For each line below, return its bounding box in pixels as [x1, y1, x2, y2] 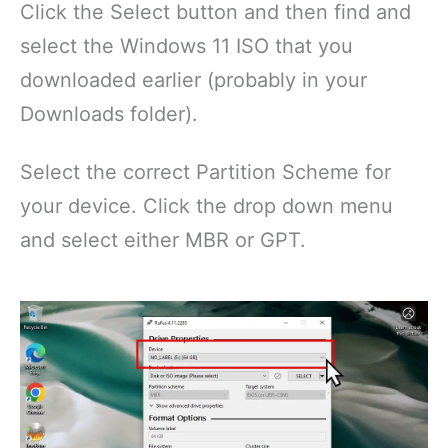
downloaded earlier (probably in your [20, 68, 367, 93]
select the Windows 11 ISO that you [20, 34, 353, 59]
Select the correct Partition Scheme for [20, 160, 391, 185]
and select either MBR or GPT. [20, 228, 306, 253]
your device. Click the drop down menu [20, 194, 393, 219]
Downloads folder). [20, 102, 198, 127]
